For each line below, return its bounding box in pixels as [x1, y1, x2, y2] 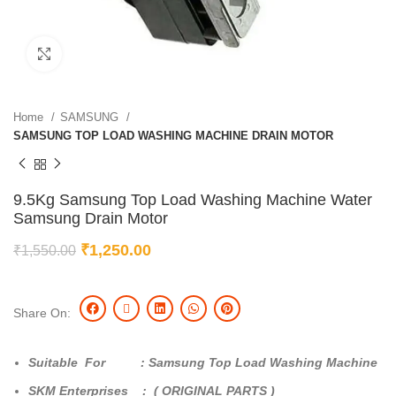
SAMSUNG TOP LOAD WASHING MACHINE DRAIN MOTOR [13, 129, 333, 142]
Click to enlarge [62, 47, 148, 60]
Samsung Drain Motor [13, 209, 168, 227]
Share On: [13, 305, 71, 320]
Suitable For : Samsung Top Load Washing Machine [28, 354, 381, 369]
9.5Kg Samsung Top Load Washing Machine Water [13, 190, 372, 209]
